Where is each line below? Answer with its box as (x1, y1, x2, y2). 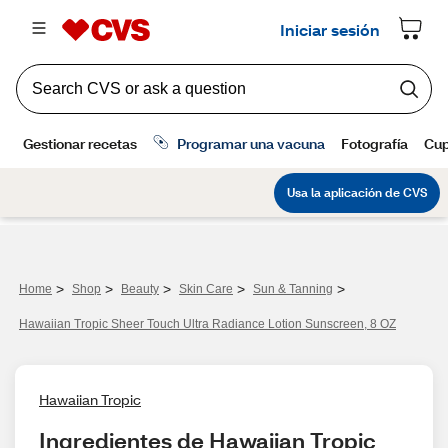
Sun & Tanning (253, 282, 333, 296)
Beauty (121, 282, 159, 296)
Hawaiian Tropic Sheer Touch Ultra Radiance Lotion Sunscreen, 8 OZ (19, 317, 396, 331)
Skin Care (179, 282, 233, 296)
